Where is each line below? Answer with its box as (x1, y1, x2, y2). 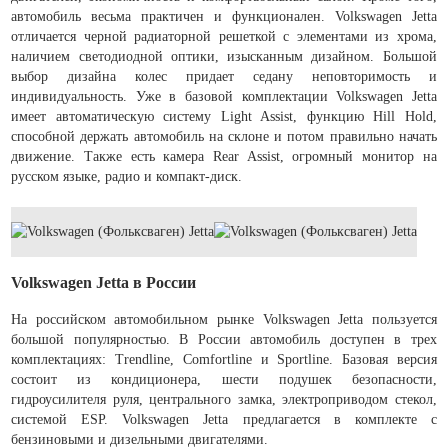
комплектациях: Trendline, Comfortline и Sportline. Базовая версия (11, 351, 437, 367)
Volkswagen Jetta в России (11, 273, 197, 293)
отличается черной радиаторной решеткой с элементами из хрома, (11, 28, 437, 44)
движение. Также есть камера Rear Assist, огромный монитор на (11, 148, 437, 164)
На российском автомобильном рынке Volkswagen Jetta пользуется (11, 311, 437, 327)
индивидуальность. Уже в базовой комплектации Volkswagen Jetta (11, 88, 437, 104)
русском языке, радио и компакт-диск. (11, 168, 243, 184)
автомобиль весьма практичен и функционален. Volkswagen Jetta (11, 8, 437, 24)
